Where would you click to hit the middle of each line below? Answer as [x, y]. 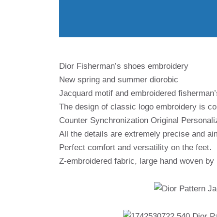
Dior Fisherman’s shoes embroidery [124, 66]
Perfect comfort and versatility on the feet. [135, 147]
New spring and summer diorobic [119, 79]
